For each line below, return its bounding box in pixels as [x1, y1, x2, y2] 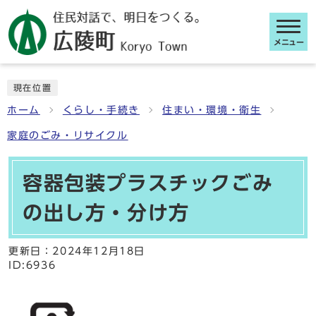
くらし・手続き [62, 105, 140, 115]
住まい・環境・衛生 [162, 105, 262, 115]
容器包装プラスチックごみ [23, 173, 274, 193]
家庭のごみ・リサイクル [7, 130, 128, 140]
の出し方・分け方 [23, 202, 190, 222]
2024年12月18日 [52, 246, 146, 256]
